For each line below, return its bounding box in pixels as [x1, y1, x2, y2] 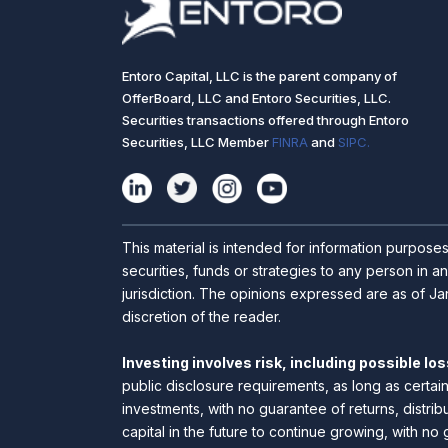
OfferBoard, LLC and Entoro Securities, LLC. [122, 90, 391, 107]
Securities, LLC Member [122, 134, 272, 151]
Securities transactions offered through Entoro [122, 112, 409, 129]
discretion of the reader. [122, 307, 289, 325]
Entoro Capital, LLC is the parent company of [122, 68, 397, 85]
